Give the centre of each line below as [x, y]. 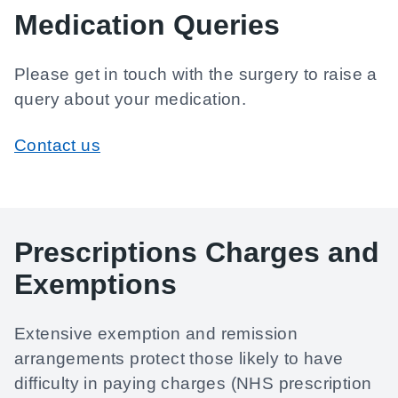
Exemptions [96, 284]
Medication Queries [147, 25]
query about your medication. [131, 99]
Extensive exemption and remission [156, 334]
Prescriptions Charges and [197, 252]
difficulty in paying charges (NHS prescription [193, 383]
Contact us [57, 145]
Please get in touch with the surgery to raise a [196, 74]
